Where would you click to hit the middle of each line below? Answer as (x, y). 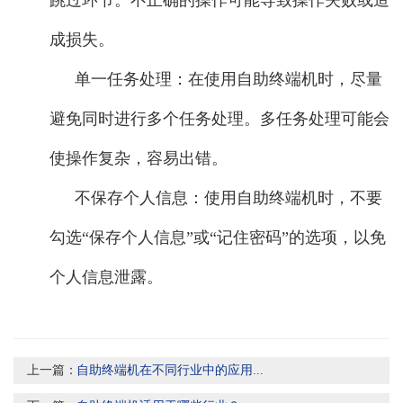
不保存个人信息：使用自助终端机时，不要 (228, 197)
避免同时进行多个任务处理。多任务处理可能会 (219, 118)
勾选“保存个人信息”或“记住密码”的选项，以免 (218, 237)
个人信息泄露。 (106, 277)
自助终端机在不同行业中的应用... (170, 370)
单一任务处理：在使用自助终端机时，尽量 (228, 79)
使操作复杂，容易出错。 (139, 158)
